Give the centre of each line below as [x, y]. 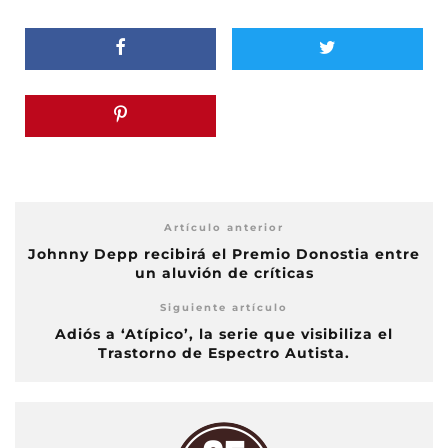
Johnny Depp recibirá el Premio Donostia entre [224, 254]
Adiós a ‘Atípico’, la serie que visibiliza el [224, 334]
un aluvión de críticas [224, 273]
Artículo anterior [224, 228]
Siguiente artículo [224, 308]
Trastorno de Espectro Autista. [224, 353]
